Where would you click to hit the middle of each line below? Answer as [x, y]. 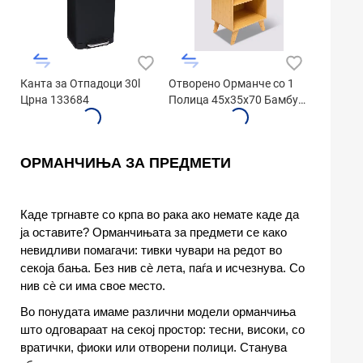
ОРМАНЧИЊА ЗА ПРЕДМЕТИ [126, 163]
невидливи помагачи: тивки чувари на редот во [151, 250]
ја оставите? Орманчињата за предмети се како [154, 233]
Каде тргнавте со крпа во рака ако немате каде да [160, 215]
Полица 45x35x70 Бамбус [236, 100]
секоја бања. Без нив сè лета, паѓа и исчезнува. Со [162, 268]
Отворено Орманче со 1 [231, 84]
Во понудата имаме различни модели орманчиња [158, 312]
